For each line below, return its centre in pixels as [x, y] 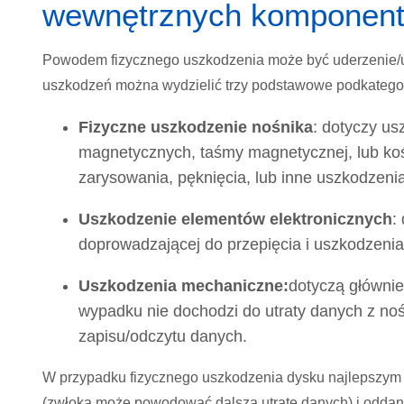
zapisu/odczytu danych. [163, 337]
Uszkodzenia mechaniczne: [184, 286]
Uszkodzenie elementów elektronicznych [235, 220]
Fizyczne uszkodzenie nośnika [196, 128]
